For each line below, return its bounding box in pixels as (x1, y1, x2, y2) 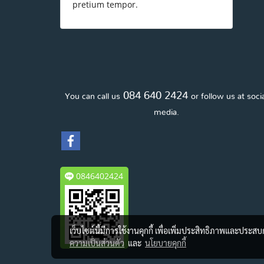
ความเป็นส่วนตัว (70, 237, 124, 248)
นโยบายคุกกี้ (145, 237, 186, 248)
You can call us (65, 93, 120, 101)
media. (153, 108, 179, 117)
